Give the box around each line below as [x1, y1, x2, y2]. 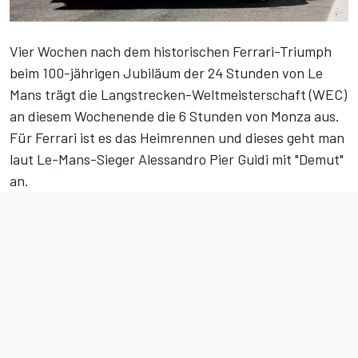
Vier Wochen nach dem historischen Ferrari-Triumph [10, 42, 332, 61]
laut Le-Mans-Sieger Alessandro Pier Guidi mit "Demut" [10, 150, 344, 169]
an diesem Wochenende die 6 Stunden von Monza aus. [10, 107, 340, 125]
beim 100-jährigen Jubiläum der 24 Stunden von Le [10, 64, 323, 82]
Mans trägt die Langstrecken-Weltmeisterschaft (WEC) [10, 86, 347, 104]
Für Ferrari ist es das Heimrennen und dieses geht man [10, 129, 344, 147]
